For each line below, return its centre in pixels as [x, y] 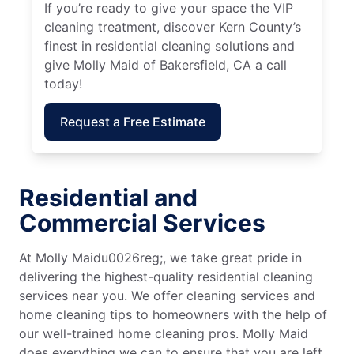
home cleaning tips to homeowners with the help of [173, 314]
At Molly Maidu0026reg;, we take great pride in [160, 257]
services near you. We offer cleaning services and [167, 295]
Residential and [108, 197]
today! [63, 83]
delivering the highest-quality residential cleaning [166, 276]
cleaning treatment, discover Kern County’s [173, 26]
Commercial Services [142, 222]
